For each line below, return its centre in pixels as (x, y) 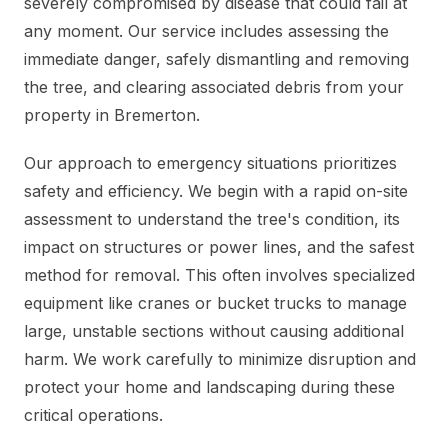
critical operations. (93, 415)
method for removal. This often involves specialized (219, 275)
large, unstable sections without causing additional (214, 331)
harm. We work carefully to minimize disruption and (220, 359)
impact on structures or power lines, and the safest (219, 247)
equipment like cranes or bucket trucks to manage (215, 303)
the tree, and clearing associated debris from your (214, 87)
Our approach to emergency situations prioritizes (210, 163)
